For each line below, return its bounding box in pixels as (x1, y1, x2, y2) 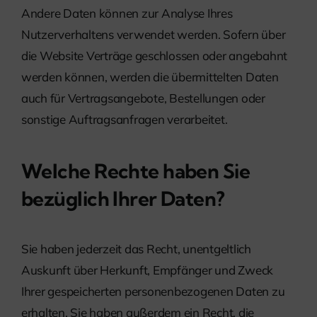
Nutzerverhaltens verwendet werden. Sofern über (21, 27, 286, 42)
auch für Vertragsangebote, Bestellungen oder (21, 91, 265, 106)
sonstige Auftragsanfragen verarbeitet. (21, 112, 228, 127)
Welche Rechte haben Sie (21, 158, 250, 183)
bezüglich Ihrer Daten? (21, 185, 225, 211)
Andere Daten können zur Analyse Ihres (21, 6, 233, 21)
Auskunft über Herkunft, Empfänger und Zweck (21, 262, 274, 277)
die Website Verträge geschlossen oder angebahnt (21, 48, 288, 64)
